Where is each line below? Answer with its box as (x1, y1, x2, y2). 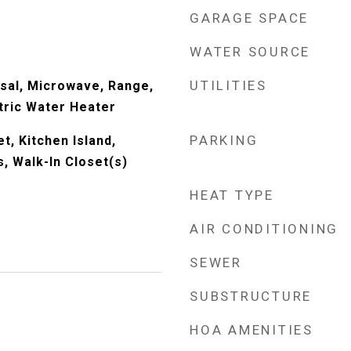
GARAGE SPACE (190, 10, 309, 26)
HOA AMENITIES (190, 322, 313, 338)
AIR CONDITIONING (190, 221, 338, 237)
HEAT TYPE (190, 187, 274, 203)
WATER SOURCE (190, 44, 310, 60)
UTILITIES (190, 78, 267, 93)
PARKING (190, 132, 259, 148)
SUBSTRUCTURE (190, 288, 312, 304)
